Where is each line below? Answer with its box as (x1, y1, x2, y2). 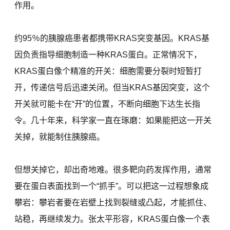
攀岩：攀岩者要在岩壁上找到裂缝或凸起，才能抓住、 (14, 198, 212, 207)
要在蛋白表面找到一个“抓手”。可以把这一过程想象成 (14, 182, 209, 191)
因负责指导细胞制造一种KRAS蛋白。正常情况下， (14, 50, 202, 60)
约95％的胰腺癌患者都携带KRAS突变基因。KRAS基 (14, 34, 210, 43)
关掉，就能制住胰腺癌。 (14, 132, 105, 142)
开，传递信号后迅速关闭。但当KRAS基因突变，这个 (14, 83, 210, 92)
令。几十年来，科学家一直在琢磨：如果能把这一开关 (14, 116, 212, 125)
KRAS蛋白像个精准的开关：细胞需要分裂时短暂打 (14, 67, 202, 76)
